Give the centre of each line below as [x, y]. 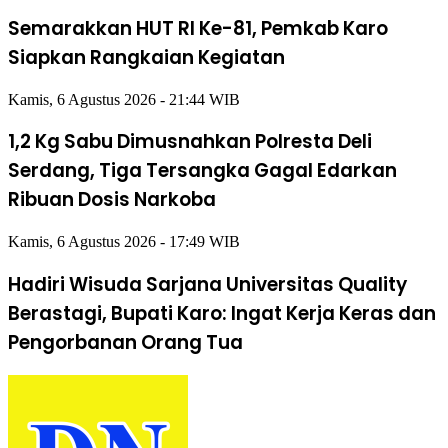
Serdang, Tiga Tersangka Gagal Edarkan [202, 171]
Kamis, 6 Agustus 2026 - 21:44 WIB [124, 99]
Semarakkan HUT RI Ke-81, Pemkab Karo [198, 28]
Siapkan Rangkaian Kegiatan [146, 57]
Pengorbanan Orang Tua [125, 342]
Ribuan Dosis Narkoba [112, 200]
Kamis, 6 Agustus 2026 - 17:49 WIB [124, 241]
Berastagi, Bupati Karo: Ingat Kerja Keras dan [222, 313]
